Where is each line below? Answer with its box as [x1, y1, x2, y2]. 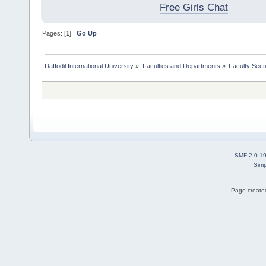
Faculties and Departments [142, 62, 220, 70]
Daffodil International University [45, 62, 134, 70]
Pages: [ [42, 30, 66, 37]
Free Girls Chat [159, 2, 228, 14]
